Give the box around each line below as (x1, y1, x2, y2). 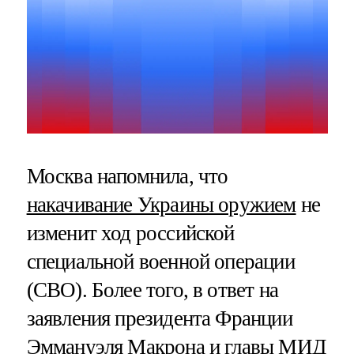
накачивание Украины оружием (26, 192, 296, 217)
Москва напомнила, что (26, 164, 228, 188)
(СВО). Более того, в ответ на (26, 277, 278, 302)
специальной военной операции (26, 249, 295, 273)
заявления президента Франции (26, 306, 292, 330)
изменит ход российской (26, 220, 235, 245)
